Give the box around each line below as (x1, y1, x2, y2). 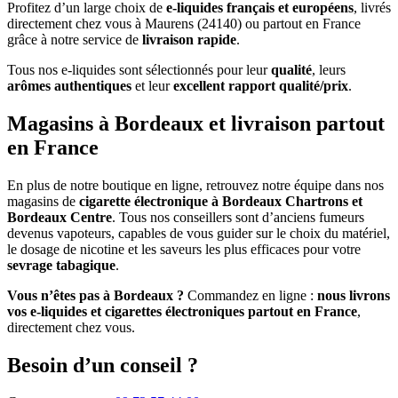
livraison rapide (142, 31, 236, 47)
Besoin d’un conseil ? (7, 353, 198, 377)
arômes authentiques (7, 77, 131, 93)
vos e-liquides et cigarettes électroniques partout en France (7, 303, 357, 319)
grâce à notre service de (7, 31, 142, 47)
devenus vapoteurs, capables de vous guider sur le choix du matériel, (7, 225, 390, 241)
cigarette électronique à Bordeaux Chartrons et (79, 193, 362, 209)
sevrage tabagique (7, 257, 115, 273)
